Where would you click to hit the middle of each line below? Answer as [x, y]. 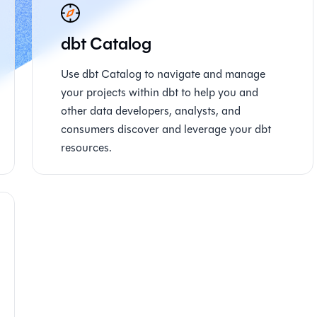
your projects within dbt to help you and [160, 92]
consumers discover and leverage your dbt [166, 129]
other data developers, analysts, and [151, 111]
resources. [87, 148]
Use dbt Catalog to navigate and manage [163, 74]
